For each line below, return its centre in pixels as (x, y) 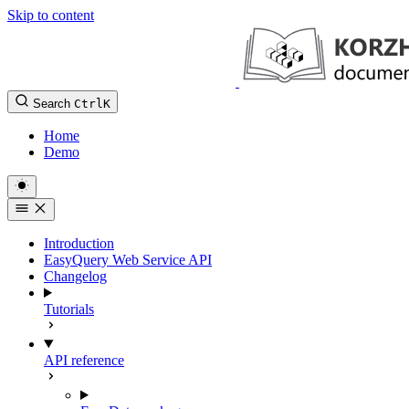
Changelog (75, 276)
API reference (84, 360)
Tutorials (69, 309)
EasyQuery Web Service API (128, 260)
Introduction (79, 243)
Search (52, 104)
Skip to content (51, 15)
